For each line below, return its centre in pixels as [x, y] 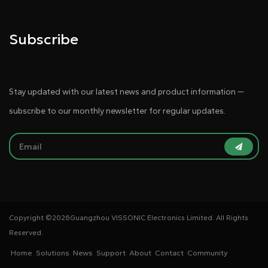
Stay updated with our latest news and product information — [127, 92]
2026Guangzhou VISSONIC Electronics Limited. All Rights [150, 218]
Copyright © [31, 218]
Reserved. [26, 233]
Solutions [53, 253]
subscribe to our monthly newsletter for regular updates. [117, 111]
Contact [169, 253]
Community [208, 253]
